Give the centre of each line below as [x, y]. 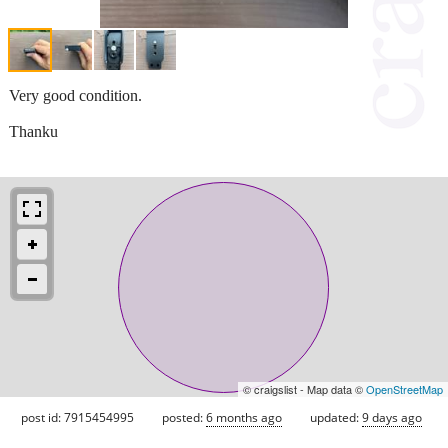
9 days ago [392, 417]
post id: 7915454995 [77, 417]
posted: [184, 417]
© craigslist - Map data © [304, 388]
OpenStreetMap [404, 388]
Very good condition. [75, 95]
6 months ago [244, 417]
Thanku [33, 131]
